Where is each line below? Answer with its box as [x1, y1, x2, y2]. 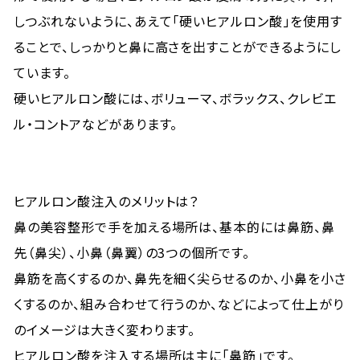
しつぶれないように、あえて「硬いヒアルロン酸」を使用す [14, 11, 342, 31]
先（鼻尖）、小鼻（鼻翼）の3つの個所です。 [14, 243, 251, 262]
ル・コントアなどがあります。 [14, 114, 178, 133]
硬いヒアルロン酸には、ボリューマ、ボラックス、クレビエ [14, 88, 337, 108]
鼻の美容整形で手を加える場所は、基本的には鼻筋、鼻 [14, 217, 336, 236]
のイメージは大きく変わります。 [14, 320, 196, 339]
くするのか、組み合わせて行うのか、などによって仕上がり [14, 294, 344, 313]
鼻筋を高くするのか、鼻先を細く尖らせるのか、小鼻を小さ [14, 268, 346, 288]
